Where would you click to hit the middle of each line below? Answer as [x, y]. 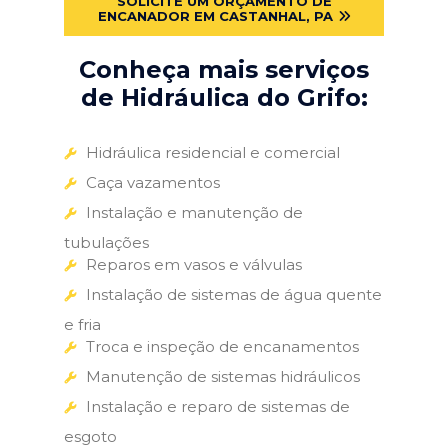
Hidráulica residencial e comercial [213, 152]
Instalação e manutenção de [194, 212]
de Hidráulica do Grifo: [224, 97]
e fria [82, 324]
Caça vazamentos [153, 182]
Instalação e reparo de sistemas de [218, 406]
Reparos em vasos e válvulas [194, 264]
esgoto [90, 436]
